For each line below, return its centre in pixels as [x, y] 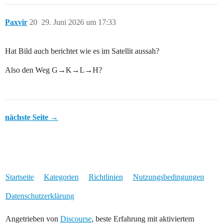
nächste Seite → [32, 117]
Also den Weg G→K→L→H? [54, 70]
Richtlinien [106, 177]
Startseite [19, 177]
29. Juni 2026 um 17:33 [79, 22]
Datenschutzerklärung [40, 196]
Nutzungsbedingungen [168, 177]
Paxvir [16, 22]
